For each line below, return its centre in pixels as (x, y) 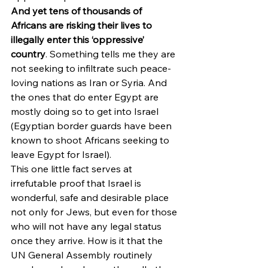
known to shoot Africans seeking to (91, 140)
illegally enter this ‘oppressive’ (79, 39)
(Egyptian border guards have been (92, 126)
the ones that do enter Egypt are (86, 97)
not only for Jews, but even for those (95, 212)
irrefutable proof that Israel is (77, 183)
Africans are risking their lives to (83, 25)
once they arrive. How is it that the (88, 240)
